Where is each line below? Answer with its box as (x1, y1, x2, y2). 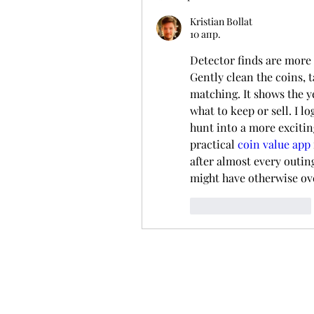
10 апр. (190, 27, 221, 41)
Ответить (266, 199, 311, 213)
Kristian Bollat (190, 14, 252, 28)
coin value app (238, 136, 310, 151)
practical (190, 136, 238, 151)
